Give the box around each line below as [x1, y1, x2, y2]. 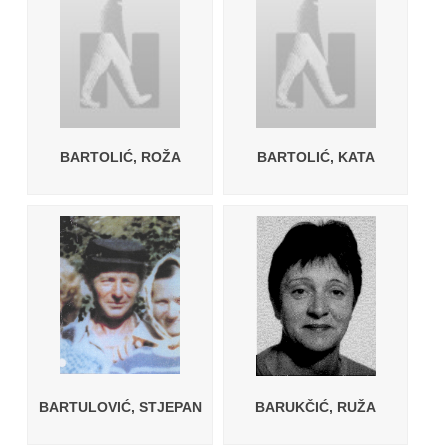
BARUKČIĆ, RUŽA [255, 399, 377, 415]
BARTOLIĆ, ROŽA [59, 149, 181, 165]
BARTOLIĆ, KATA [256, 149, 375, 165]
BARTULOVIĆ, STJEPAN [38, 399, 202, 415]
